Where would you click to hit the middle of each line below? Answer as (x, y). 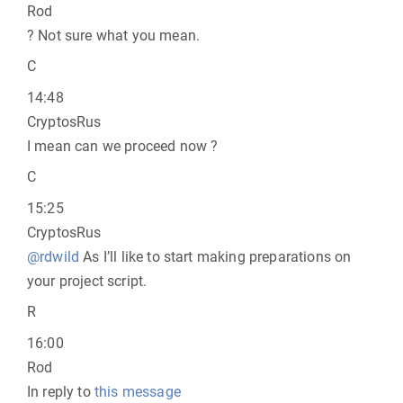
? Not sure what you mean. (113, 36)
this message (137, 392)
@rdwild (54, 257)
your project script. (87, 281)
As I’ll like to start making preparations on (215, 257)
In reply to (61, 392)
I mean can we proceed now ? (123, 146)
